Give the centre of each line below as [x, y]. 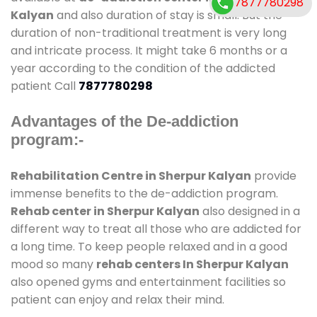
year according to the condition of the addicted [143, 68]
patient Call [45, 86]
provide [274, 175]
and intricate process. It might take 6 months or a [149, 50]
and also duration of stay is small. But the [168, 15]
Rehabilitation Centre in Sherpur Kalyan [131, 175]
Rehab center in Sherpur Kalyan [105, 211]
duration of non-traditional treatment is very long [149, 33]
